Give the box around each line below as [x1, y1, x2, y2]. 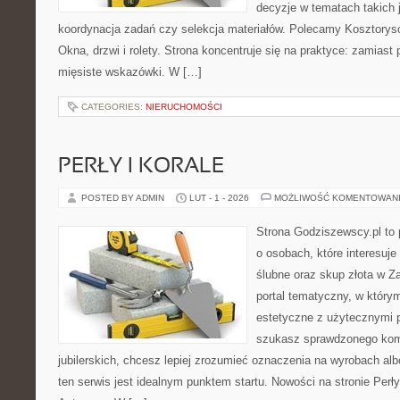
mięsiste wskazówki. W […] [58, 65, 202, 79]
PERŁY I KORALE [58, 157, 224, 177]
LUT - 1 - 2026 [189, 193, 249, 203]
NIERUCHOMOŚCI [146, 102, 222, 112]
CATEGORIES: [81, 102, 146, 112]
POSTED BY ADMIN [81, 193, 167, 203]
